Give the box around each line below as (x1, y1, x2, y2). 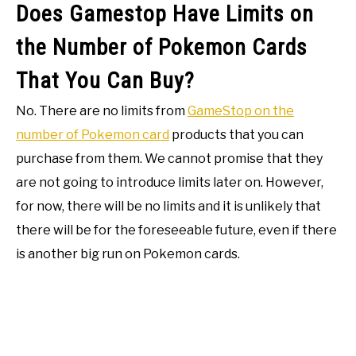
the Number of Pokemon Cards (16, 34, 308, 61)
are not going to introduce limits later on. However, (16, 175, 323, 191)
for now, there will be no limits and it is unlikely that (16, 199, 321, 215)
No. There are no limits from (16, 103, 188, 119)
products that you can (169, 127, 304, 143)
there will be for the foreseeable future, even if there (16, 222, 337, 238)
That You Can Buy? (16, 68, 195, 95)
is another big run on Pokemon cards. (16, 246, 240, 262)
